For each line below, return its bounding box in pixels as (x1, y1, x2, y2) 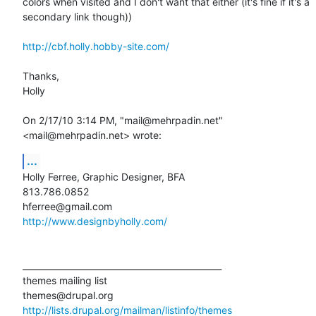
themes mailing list (23, 274, 107, 286)
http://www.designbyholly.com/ (23, 214, 167, 227)
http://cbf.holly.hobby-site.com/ (23, 39, 169, 52)
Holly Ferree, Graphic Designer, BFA (23, 170, 185, 183)
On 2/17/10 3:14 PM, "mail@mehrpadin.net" (23, 114, 223, 126)
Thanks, (23, 69, 59, 82)
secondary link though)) (23, 10, 132, 23)
